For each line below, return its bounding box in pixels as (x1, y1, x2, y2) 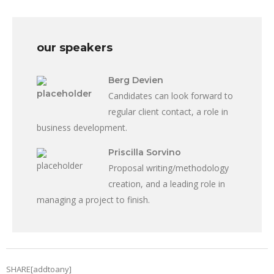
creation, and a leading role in (108, 178, 225, 190)
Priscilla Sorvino (108, 147, 181, 158)
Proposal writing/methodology (108, 162, 229, 174)
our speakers (37, 41, 113, 55)
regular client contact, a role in (108, 106, 228, 118)
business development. (37, 122, 127, 134)
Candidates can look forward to (108, 90, 233, 102)
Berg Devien (108, 75, 163, 86)
